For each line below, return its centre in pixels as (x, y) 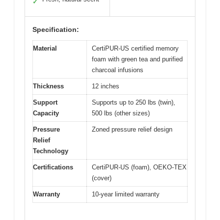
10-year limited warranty (126, 194)
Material (45, 49)
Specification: (56, 30)
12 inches (106, 86)
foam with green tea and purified (137, 59)
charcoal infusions (118, 70)
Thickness (48, 86)
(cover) (102, 178)
